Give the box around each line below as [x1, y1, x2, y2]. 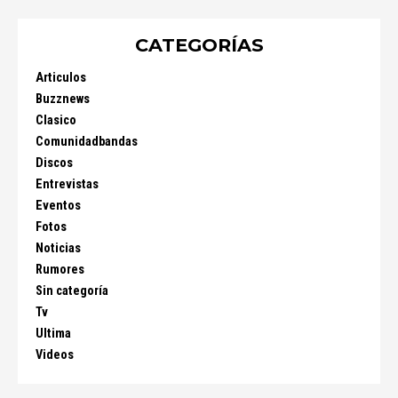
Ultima [36, 326, 71, 341]
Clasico [36, 113, 76, 128]
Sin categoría [36, 283, 108, 298]
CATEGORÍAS [134, 34, 264, 56]
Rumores [36, 262, 84, 277]
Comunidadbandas [36, 134, 138, 149]
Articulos [36, 70, 86, 85]
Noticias [36, 241, 81, 256]
